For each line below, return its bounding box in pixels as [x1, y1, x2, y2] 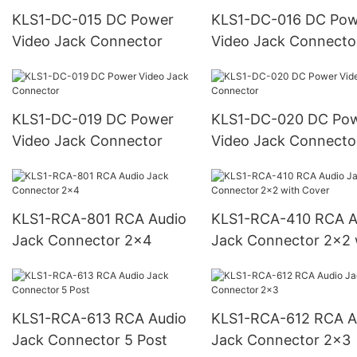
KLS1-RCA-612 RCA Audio [210, 309, 314, 327]
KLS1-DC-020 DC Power [210, 111, 308, 128]
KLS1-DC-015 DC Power [12, 11, 106, 29]
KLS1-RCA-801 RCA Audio [12, 210, 115, 227]
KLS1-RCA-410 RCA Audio [210, 210, 315, 227]
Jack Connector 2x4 [12, 232, 152, 249]
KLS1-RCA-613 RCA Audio [12, 309, 115, 327]
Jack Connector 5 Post [12, 331, 167, 348]
